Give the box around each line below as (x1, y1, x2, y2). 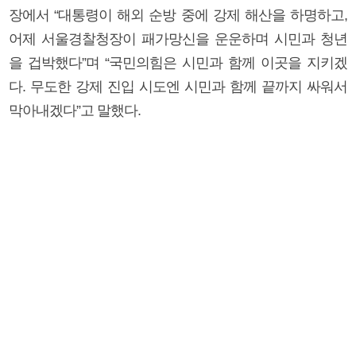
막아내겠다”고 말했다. (9, 102, 141, 118)
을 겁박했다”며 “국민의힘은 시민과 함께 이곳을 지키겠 (9, 54, 347, 71)
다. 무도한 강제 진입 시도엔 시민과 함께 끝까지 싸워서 (9, 78, 347, 95)
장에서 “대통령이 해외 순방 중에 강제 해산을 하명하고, (9, 6, 347, 23)
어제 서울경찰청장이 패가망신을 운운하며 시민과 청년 (9, 30, 347, 47)
